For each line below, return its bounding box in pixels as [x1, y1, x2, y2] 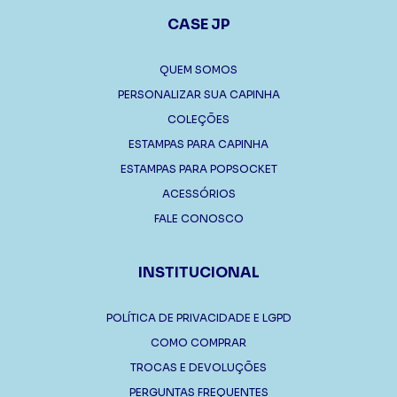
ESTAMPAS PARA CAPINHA [128, 136, 269, 151]
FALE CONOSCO [153, 211, 244, 225]
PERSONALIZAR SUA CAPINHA [117, 87, 280, 101]
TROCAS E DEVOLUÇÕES [130, 360, 267, 374]
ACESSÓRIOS [161, 186, 236, 200]
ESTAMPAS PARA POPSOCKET [120, 161, 277, 175]
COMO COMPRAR [151, 335, 246, 349]
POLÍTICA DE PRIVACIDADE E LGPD [105, 310, 292, 324]
